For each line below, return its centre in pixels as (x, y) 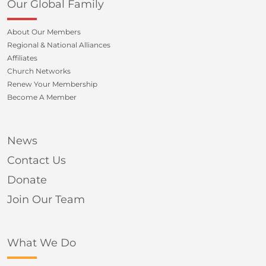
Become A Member (42, 97)
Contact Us (37, 161)
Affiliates (22, 58)
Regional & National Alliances (59, 45)
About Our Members (44, 32)
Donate (27, 180)
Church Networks (39, 71)
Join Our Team (46, 200)
